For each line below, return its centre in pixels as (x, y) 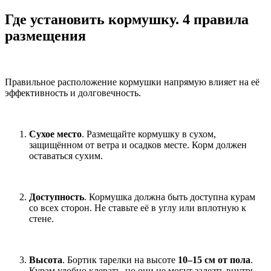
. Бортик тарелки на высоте (120, 260)
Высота (46, 260)
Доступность (57, 197)
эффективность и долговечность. (73, 93)
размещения (45, 35)
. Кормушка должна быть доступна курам (170, 197)
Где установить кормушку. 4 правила (127, 19)
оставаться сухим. (66, 155)
